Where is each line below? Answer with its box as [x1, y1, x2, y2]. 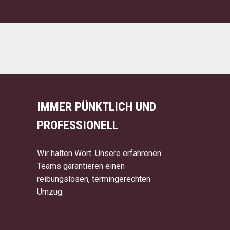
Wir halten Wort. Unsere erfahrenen [37, 148, 161, 158]
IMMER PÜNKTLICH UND [37, 99, 156, 114]
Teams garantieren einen [37, 161, 125, 171]
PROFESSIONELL [37, 118, 118, 132]
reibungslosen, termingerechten [37, 174, 150, 184]
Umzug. [37, 186, 64, 197]
